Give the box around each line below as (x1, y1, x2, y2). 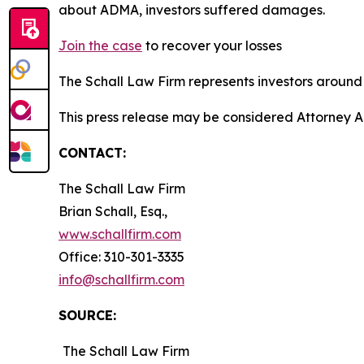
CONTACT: (58, 145, 126, 161)
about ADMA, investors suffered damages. (58, 2, 325, 18)
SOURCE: (58, 307, 116, 323)
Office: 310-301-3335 (58, 249, 184, 265)
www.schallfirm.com (58, 226, 181, 242)
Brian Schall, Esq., (58, 203, 167, 219)
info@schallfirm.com (58, 271, 184, 288)
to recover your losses (142, 37, 282, 54)
